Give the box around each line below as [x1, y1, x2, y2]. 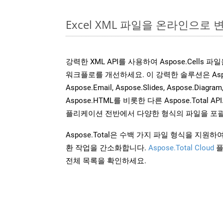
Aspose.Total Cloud [148, 143, 214, 152]
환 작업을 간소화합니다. [66, 143, 148, 152]
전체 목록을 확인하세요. [66, 156, 146, 165]
